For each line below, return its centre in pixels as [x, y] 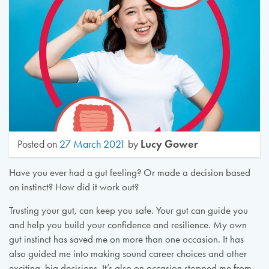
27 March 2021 [93, 144]
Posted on [39, 144]
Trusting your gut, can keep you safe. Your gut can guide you [128, 210]
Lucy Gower [170, 144]
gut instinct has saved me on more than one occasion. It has [126, 239]
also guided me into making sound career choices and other [128, 253]
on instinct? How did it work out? [74, 187]
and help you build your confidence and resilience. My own [128, 225]
